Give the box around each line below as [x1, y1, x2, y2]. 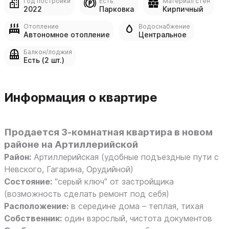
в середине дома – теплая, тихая [68, 201, 203, 211]
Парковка [99, 5, 134, 13]
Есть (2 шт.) [24, 56, 64, 64]
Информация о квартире [4, 90, 157, 105]
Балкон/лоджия [24, 48, 72, 56]
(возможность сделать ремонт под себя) [4, 189, 169, 199]
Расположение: [4, 201, 68, 211]
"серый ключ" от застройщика [52, 176, 174, 187]
